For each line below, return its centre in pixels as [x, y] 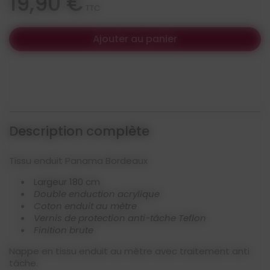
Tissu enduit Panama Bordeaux [78, 161]
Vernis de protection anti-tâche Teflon [120, 218]
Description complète [79, 131]
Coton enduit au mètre [85, 206]
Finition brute [64, 230]
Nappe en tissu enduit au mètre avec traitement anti [129, 251]
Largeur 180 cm [67, 182]
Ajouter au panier [135, 39]
